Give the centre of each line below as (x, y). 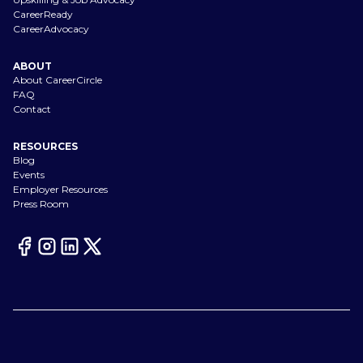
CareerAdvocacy (51, 29)
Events (29, 175)
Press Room (41, 204)
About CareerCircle (58, 80)
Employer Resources (60, 190)
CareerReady (43, 15)
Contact (32, 109)
